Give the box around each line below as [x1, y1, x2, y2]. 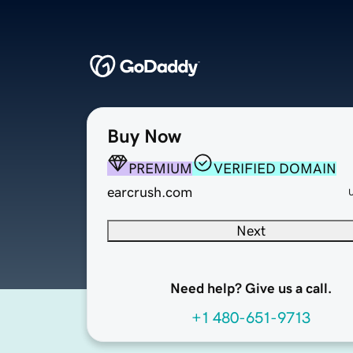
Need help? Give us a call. [169, 281, 332, 296]
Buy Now [107, 127, 181, 147]
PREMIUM [128, 162, 192, 176]
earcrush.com [107, 185, 192, 200]
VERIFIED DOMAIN [214, 162, 336, 176]
